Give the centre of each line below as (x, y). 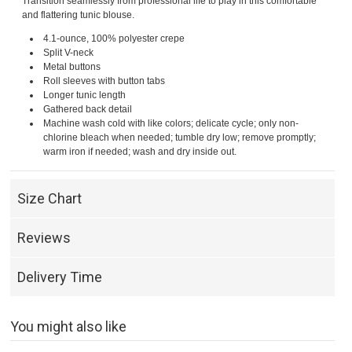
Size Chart (50, 199)
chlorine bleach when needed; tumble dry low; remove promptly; (180, 138)
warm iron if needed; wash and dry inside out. (140, 152)
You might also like (69, 327)
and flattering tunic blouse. (79, 15)
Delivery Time (60, 277)
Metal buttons (72, 67)
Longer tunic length (85, 95)
